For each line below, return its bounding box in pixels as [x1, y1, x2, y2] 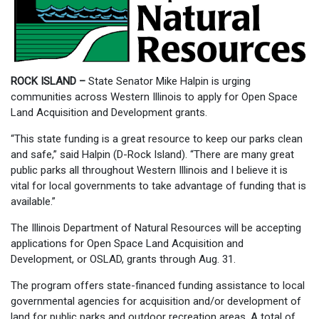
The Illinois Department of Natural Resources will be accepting [11, 221, 301, 234]
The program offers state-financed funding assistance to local [11, 278, 305, 292]
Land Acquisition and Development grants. [11, 105, 207, 119]
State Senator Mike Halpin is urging [85, 74, 251, 88]
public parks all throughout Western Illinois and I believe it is [11, 163, 288, 177]
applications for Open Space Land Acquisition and [11, 236, 244, 250]
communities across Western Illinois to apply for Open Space [11, 90, 298, 103]
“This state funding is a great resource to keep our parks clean [11, 132, 303, 145]
